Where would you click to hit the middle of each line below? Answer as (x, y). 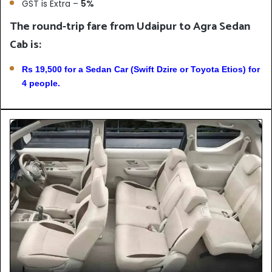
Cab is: (25, 44)
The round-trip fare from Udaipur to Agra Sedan (130, 26)
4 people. (41, 83)
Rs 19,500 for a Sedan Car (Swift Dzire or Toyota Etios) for (141, 69)
